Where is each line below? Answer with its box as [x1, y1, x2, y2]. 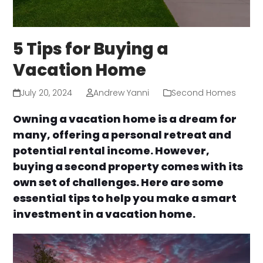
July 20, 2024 [20, 86, 72, 99]
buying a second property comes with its [13, 159, 244, 174]
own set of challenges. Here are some [13, 174, 224, 190]
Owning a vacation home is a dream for [13, 111, 237, 126]
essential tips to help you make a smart [13, 190, 237, 205]
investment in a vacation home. [13, 206, 196, 221]
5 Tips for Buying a [13, 37, 169, 60]
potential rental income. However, [13, 143, 210, 158]
